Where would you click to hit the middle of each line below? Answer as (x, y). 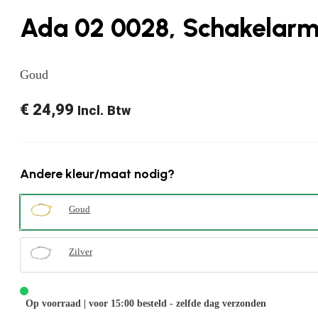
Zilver (81, 252)
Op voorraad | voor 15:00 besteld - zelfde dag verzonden (146, 303)
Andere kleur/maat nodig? (97, 174)
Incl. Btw (104, 110)
